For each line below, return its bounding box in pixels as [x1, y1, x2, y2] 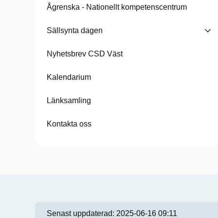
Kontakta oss [47, 120, 91, 128]
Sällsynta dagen [47, 26, 103, 35]
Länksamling [47, 96, 91, 105]
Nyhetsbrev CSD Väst [47, 50, 123, 58]
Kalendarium [47, 73, 91, 81]
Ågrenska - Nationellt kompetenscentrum [47, 3, 187, 11]
